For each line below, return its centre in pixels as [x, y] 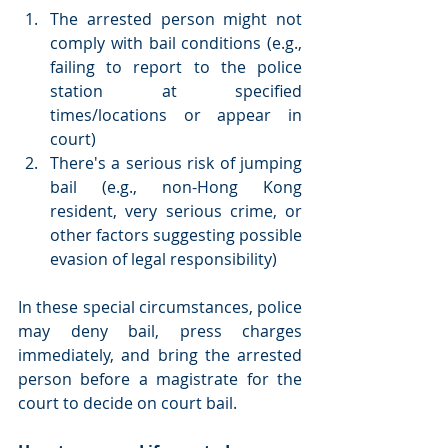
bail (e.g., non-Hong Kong [176, 187]
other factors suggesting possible [176, 235]
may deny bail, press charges [160, 331]
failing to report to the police [176, 67]
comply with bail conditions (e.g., [176, 43]
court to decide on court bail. [127, 403]
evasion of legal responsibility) [163, 259]
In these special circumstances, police [160, 307]
